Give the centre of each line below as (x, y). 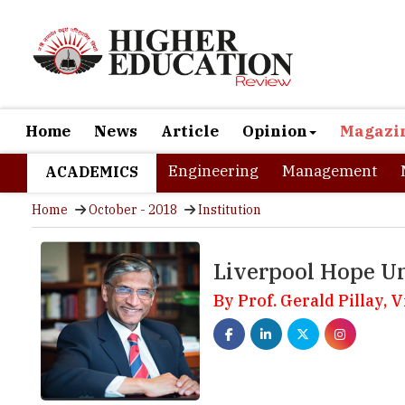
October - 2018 (133, 210)
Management (330, 171)
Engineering (213, 171)
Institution (230, 210)
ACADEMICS (92, 172)
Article (190, 131)
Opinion (275, 131)
